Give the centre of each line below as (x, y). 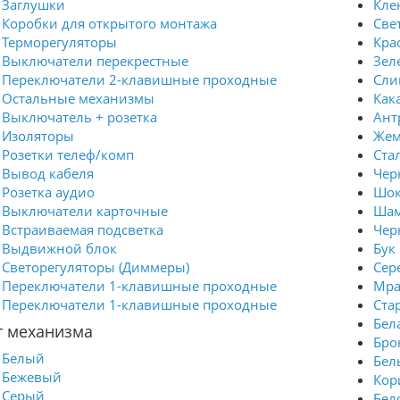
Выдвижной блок (59, 248)
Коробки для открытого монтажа (109, 23)
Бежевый (32, 377)
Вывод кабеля (48, 173)
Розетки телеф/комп (68, 154)
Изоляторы (38, 136)
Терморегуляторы (59, 42)
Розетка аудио (48, 192)
